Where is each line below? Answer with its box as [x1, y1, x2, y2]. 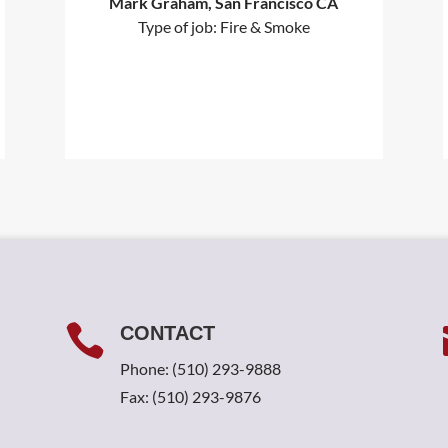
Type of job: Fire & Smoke [137, 17, 310, 37]
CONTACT [119, 321, 215, 344]
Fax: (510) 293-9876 [119, 386, 261, 406]
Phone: [119, 358, 172, 378]
